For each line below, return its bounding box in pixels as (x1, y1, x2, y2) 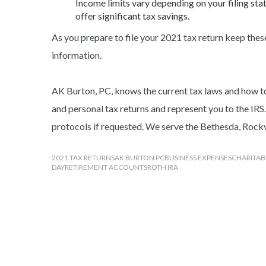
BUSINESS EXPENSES (164, 153, 232, 162)
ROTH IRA (147, 162, 178, 172)
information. (52, 49, 102, 61)
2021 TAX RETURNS (52, 153, 115, 162)
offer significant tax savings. (75, 9, 191, 21)
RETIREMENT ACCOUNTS (65, 162, 147, 172)
